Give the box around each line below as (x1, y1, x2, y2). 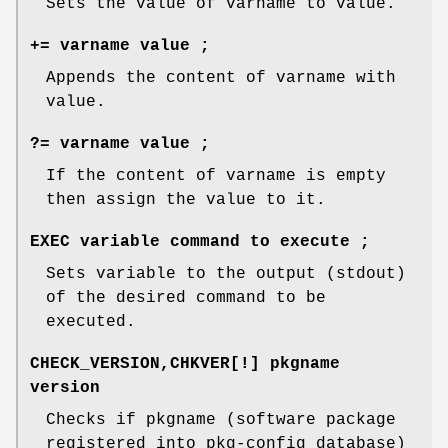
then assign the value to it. (46, 191, 326, 210)
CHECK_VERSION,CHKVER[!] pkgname (30, 355, 340, 374)
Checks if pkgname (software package (46, 411, 396, 430)
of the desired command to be (46, 289, 326, 308)
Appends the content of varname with (46, 69, 396, 88)
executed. (46, 313, 136, 332)
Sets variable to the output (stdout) (46, 265, 406, 284)
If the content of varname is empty (46, 167, 386, 186)
